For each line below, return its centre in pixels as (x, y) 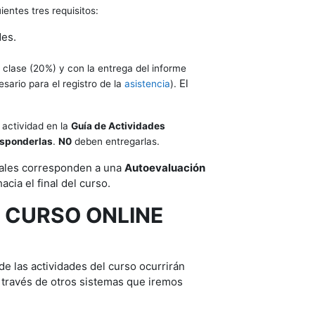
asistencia (147, 84)
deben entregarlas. (115, 141)
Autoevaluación (165, 168)
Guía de (89, 126)
